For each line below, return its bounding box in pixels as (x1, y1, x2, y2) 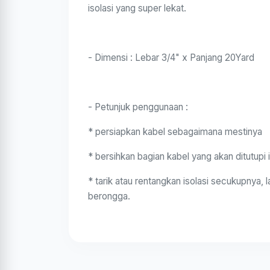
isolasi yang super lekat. (88, 2, 186, 14)
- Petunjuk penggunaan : (88, 101, 188, 113)
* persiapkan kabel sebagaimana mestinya (88, 126, 262, 137)
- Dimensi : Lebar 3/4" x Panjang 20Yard (88, 52, 254, 63)
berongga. (88, 190, 130, 202)
